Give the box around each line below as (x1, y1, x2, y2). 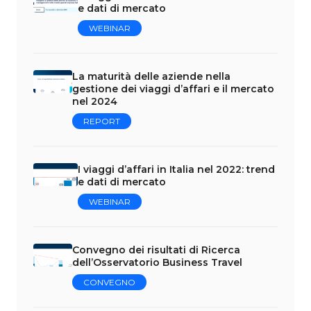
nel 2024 (72, 94, 117, 108)
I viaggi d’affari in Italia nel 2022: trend (78, 162, 276, 176)
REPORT (83, 115, 120, 126)
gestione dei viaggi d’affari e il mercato (72, 82, 274, 95)
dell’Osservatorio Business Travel (72, 255, 242, 269)
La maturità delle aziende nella (72, 69, 230, 83)
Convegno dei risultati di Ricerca (72, 243, 240, 256)
